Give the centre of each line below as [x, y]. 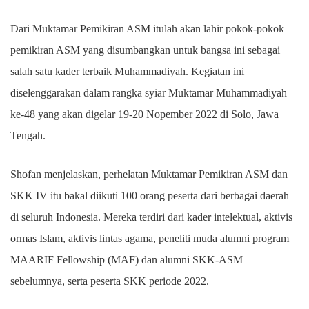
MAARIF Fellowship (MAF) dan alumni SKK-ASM [127, 260]
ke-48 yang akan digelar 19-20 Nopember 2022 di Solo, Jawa [144, 114]
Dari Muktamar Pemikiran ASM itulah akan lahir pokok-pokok [147, 29]
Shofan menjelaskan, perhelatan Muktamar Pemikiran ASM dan [149, 175]
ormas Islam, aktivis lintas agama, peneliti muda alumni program [150, 239]
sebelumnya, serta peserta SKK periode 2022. [110, 281]
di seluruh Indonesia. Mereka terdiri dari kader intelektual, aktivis [151, 217]
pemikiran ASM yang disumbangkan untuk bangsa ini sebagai [145, 50]
